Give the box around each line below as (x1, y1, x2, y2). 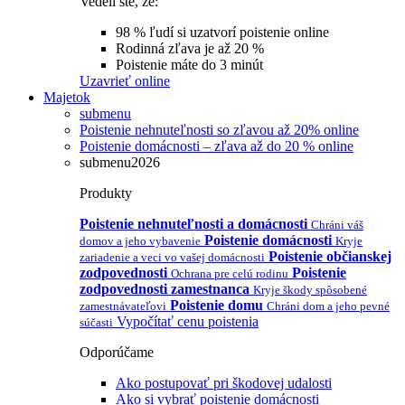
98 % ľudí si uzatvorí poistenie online (116, 24, 329, 40)
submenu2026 (80, 155, 160, 170)
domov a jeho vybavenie (80, 234, 201, 248)
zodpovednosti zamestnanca (80, 281, 250, 297)
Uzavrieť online (80, 73, 170, 89)
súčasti (80, 316, 113, 329)
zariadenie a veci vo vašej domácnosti (80, 250, 265, 264)
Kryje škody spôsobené (253, 283, 367, 297)
